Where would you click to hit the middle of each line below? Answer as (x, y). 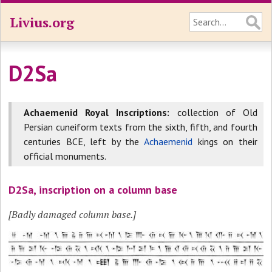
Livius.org (42, 22)
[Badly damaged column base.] (73, 214)
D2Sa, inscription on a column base (93, 190)
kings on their (225, 141)
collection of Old (213, 112)
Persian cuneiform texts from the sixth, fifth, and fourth (141, 127)
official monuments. (65, 156)
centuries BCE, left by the (84, 141)
